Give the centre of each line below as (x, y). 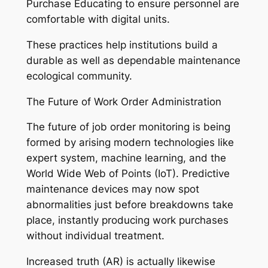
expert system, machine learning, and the (126, 158)
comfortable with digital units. (98, 19)
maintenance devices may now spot (112, 189)
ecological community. (79, 76)
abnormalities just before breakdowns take (130, 205)
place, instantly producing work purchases (127, 220)
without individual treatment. (95, 236)
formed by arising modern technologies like (130, 143)
